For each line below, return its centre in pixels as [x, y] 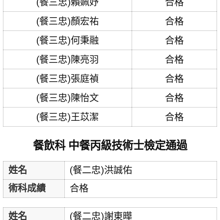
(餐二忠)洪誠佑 [101, 170]
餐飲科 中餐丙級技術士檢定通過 [110, 145]
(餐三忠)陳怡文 [68, 98]
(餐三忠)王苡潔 [68, 117]
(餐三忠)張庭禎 [68, 79]
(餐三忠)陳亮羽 [68, 59]
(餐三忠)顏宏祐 [68, 21]
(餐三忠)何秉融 [68, 40]
